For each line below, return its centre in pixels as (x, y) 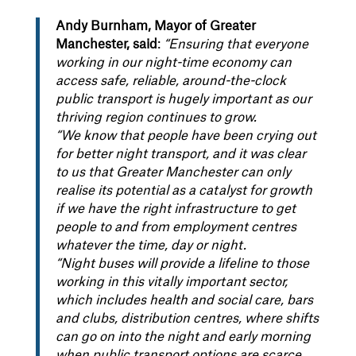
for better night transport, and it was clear (180, 154)
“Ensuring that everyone (236, 44)
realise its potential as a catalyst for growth (184, 190)
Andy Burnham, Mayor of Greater (155, 26)
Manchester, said (106, 44)
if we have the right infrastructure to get (175, 209)
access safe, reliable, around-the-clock (170, 81)
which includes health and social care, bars (184, 300)
